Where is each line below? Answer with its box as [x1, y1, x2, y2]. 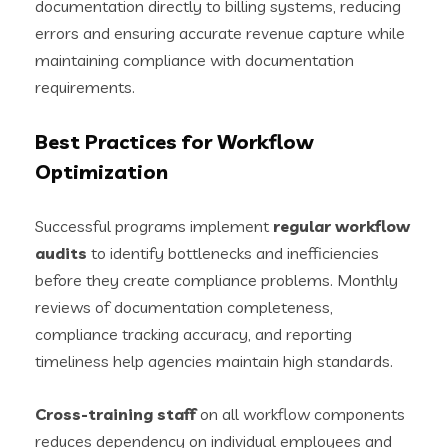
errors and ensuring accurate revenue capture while [35, 22, 405, 43]
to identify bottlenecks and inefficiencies [87, 242, 379, 263]
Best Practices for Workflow [35, 128, 314, 154]
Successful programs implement [35, 215, 273, 236]
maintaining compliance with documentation [35, 49, 354, 70]
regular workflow [273, 215, 410, 236]
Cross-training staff [35, 403, 196, 424]
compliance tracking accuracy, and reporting [35, 323, 352, 344]
